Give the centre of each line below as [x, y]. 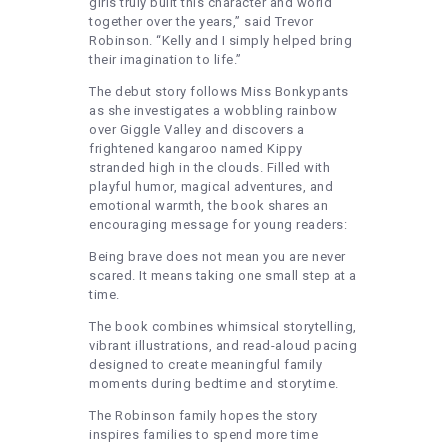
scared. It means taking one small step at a [223, 276]
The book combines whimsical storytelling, [223, 327]
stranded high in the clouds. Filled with [209, 168]
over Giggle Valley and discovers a [196, 130]
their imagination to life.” [165, 60]
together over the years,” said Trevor [201, 22]
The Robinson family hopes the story [203, 416]
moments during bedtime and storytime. [214, 384]
